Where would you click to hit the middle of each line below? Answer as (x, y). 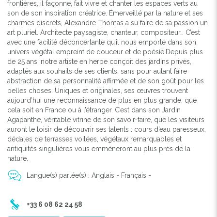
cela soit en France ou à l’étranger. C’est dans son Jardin (94, 110)
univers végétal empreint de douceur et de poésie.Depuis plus (105, 52)
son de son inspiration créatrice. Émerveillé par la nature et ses (105, 13)
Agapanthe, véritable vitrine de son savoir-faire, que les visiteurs (106, 119)
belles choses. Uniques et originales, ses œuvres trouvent (98, 90)
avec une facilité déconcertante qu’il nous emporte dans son (102, 42)
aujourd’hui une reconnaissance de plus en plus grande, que (102, 100)
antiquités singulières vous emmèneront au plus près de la (99, 148)
